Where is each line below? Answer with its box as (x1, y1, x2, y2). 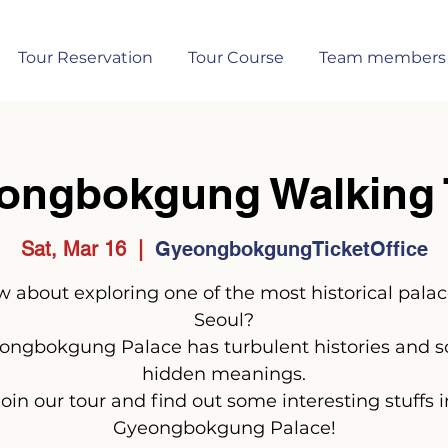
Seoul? (194, 308, 254, 331)
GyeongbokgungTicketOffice (154, 236, 428, 261)
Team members (318, 48, 446, 67)
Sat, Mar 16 (20, 236, 126, 261)
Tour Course (187, 48, 284, 67)
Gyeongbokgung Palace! (112, 416, 336, 439)
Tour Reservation (17, 48, 153, 67)
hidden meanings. (142, 362, 306, 385)
